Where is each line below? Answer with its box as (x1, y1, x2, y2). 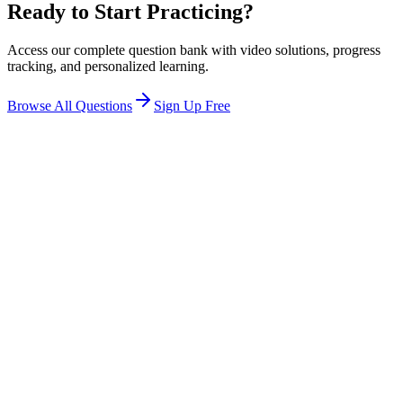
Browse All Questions (7, 97, 132, 113)
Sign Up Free (154, 97, 230, 113)
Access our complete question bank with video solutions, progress (7, 41, 381, 58)
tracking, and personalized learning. (7, 58, 209, 74)
